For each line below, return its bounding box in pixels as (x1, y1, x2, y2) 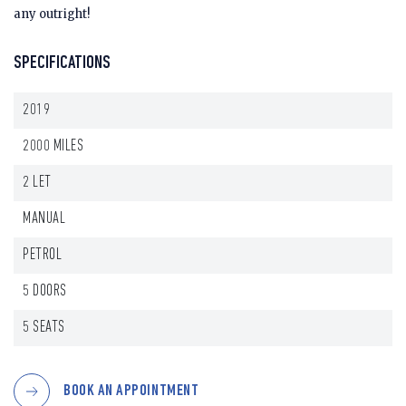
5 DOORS (23, 284, 67, 300)
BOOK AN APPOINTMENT (63, 383, 199, 400)
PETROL (23, 247, 63, 264)
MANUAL (23, 211, 66, 227)
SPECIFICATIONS (14, 54, 111, 73)
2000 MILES (23, 139, 84, 155)
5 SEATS (23, 320, 65, 336)
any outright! (14, 6, 90, 23)
